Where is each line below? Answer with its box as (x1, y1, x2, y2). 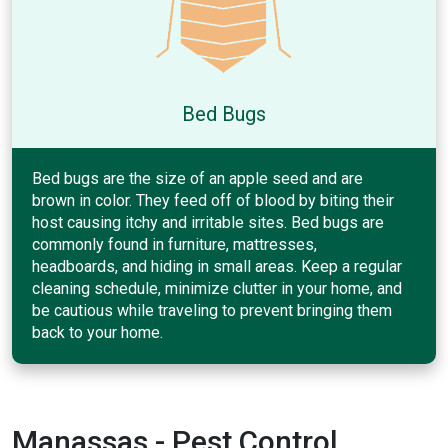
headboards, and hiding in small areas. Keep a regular (32, 256, 402, 276)
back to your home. (32, 322, 163, 342)
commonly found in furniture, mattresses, (32, 234, 317, 254)
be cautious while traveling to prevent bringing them (32, 300, 392, 320)
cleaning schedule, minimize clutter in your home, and (32, 278, 402, 298)
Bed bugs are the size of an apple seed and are (32, 168, 363, 188)
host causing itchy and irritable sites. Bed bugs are (32, 212, 384, 232)
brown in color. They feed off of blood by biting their (32, 190, 394, 210)
